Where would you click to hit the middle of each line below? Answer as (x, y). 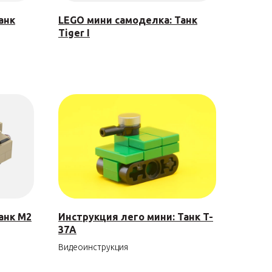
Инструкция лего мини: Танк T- (136, 216)
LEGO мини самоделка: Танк (128, 20)
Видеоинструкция (93, 247)
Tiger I (74, 32)
